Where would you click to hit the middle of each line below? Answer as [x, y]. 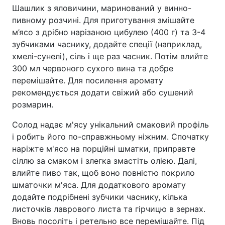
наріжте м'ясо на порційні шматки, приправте [104, 148]
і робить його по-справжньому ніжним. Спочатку [110, 136]
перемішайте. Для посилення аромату [88, 80]
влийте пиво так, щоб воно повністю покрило [103, 173]
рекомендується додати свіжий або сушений [103, 92]
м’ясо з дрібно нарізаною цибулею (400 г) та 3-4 [109, 32]
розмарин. [33, 104]
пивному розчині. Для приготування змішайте [103, 20]
